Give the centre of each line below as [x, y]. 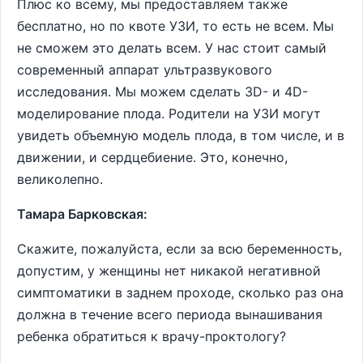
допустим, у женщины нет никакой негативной [169, 271]
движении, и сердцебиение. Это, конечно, [152, 157]
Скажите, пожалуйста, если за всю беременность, [179, 249]
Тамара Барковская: [82, 214]
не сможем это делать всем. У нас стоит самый [172, 48]
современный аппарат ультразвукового [145, 70]
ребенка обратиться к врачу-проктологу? [152, 336]
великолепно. [60, 179]
